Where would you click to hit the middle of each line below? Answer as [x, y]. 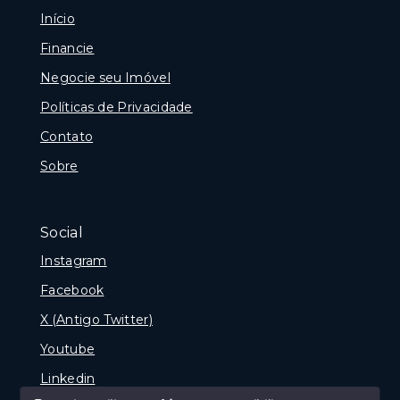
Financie [67, 48]
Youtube [68, 349]
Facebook [72, 290]
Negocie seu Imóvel [105, 77]
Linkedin [68, 378]
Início [58, 18]
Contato [67, 136]
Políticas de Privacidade [117, 107]
